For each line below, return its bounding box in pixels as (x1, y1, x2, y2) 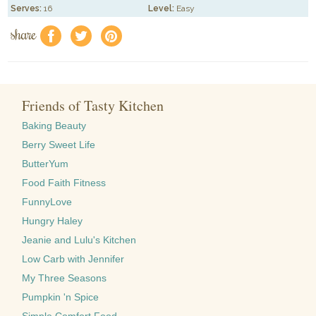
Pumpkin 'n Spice (22, 291, 99, 303)
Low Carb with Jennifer (22, 253, 125, 265)
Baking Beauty (22, 120, 87, 132)
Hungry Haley (22, 215, 83, 227)
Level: (148, 3, 175, 13)
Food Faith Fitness (22, 177, 107, 189)
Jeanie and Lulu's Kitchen (22, 234, 137, 246)
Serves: (11, 3, 42, 13)
